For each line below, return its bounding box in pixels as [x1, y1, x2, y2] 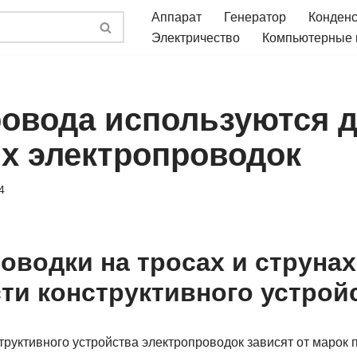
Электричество [151, 31, 240, 45]
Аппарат [151, 10, 202, 24]
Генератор [224, 10, 286, 24]
